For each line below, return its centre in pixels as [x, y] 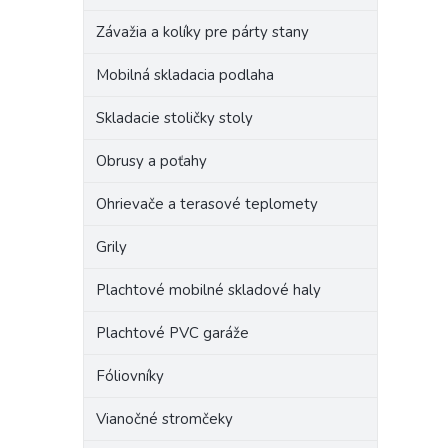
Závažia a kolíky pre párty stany [202, 32]
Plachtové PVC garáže [172, 333]
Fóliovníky [130, 376]
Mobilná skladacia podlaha [185, 75]
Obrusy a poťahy [151, 161]
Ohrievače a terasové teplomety [207, 204]
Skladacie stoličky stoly [174, 118]
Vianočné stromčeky [164, 419]
